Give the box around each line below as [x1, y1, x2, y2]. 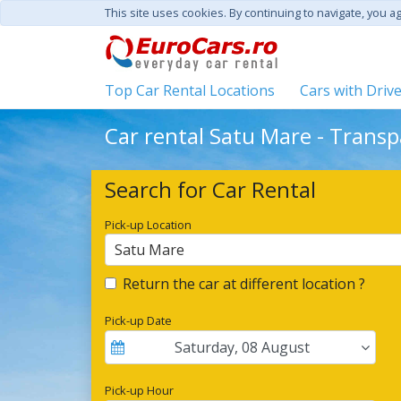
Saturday [175, 337, 235, 357]
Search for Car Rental [105, 175, 316, 204]
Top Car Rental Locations [105, 81, 275, 100]
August [261, 337, 311, 357]
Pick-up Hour [105, 382, 174, 398]
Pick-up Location [105, 217, 192, 233]
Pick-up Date [105, 312, 172, 328]
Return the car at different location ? [123, 274, 365, 294]
